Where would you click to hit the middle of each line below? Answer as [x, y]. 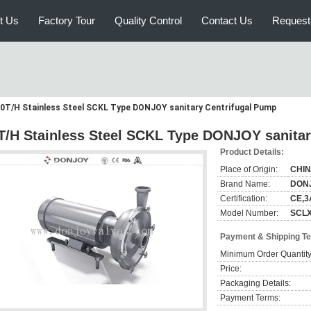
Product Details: [252, 152]
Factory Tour [67, 20]
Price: [231, 269]
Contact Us [227, 20]
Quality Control [148, 20]
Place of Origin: [249, 169]
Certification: [244, 199]
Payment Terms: [250, 298]
